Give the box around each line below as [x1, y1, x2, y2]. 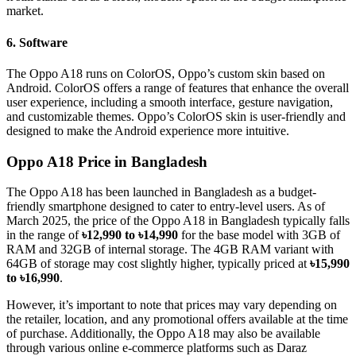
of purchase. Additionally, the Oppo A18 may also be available [6, 327, 320, 341]
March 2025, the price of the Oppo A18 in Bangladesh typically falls [6, 214, 350, 228]
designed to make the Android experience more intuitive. [6, 123, 289, 137]
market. [6, 4, 44, 18]
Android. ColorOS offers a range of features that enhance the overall [6, 80, 349, 95]
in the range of [6, 228, 82, 242]
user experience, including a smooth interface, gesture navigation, [6, 95, 333, 109]
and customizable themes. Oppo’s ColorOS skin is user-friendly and [6, 109, 346, 123]
